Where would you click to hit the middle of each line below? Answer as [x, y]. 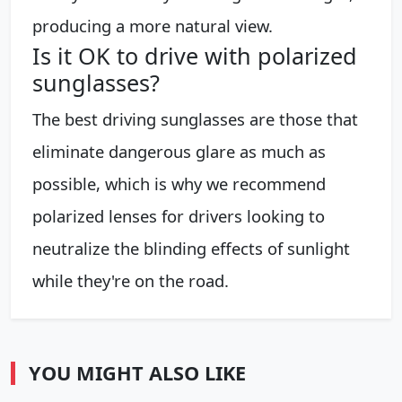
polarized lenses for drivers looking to [179, 215]
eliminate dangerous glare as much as [179, 151]
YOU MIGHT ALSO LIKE [137, 372]
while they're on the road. [131, 280]
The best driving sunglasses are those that [195, 118]
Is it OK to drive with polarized [195, 55]
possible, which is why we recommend [179, 183]
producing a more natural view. [153, 25]
